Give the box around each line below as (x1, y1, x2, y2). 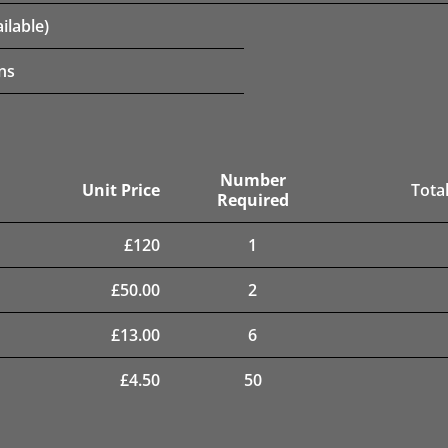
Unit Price (82, 178, 160, 201)
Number (219, 168, 286, 191)
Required (216, 188, 289, 211)
